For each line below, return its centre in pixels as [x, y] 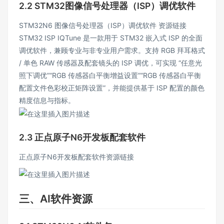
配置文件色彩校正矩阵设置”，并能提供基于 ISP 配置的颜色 [112, 88]
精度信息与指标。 [47, 100]
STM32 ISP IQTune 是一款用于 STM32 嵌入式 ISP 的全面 [111, 38]
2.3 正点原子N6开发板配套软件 [82, 137]
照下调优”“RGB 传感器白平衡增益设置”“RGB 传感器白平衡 [110, 75]
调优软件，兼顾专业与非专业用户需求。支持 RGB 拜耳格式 [112, 50]
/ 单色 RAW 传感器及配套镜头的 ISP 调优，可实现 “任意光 [110, 63]
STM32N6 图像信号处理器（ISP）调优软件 [89, 25]
